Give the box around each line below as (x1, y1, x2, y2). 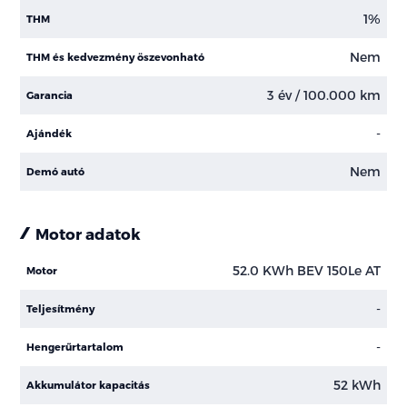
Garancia (26, 88, 74, 101)
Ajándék (26, 126, 73, 139)
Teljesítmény (26, 302, 95, 314)
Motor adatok (35, 223, 142, 243)
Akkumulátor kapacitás (26, 378, 151, 391)
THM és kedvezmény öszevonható (26, 50, 205, 63)
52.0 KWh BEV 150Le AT (232, 263, 381, 279)
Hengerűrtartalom (26, 340, 124, 352)
